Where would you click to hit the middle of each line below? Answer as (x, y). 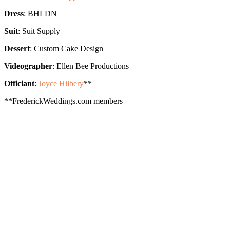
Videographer (28, 66)
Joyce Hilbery (61, 84)
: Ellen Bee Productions (91, 66)
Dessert (17, 49)
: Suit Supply (39, 31)
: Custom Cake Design (66, 49)
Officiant (19, 84)
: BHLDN (40, 14)
